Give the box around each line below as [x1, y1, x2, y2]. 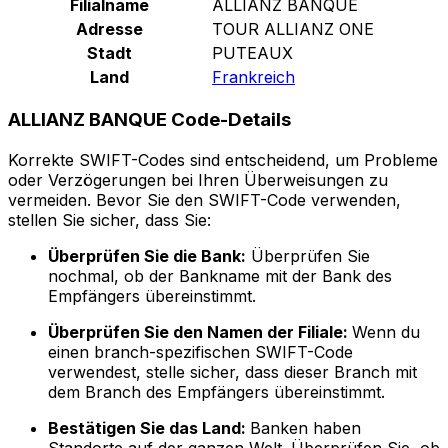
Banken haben [250, 418, 361, 439]
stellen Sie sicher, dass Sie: [8, 210, 211, 231]
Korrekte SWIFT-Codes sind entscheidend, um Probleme [8, 150, 438, 171]
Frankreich [212, 66, 295, 87]
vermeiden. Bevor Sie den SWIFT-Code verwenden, [8, 190, 401, 211]
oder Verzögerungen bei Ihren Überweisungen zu [8, 170, 388, 191]
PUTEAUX [212, 42, 293, 63]
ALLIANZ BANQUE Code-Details [8, 108, 291, 132]
